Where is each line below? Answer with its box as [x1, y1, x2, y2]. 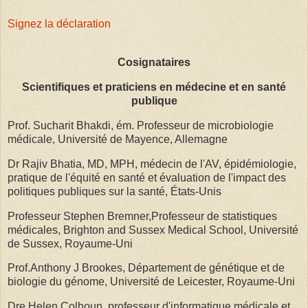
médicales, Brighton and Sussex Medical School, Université [8, 223, 298, 236]
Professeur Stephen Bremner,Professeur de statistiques [8, 210, 277, 222]
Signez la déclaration [8, 18, 111, 30]
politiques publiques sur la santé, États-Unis [8, 185, 221, 197]
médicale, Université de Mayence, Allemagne [8, 133, 228, 145]
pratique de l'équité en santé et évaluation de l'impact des [8, 171, 286, 184]
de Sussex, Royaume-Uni [8, 237, 133, 250]
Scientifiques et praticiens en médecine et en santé [22, 81, 286, 93]
